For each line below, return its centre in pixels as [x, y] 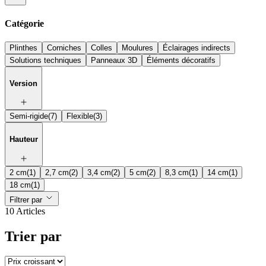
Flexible [80, 116]
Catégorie [24, 23]
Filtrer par [27, 199]
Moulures [137, 47]
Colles [102, 47]
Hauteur [24, 139]
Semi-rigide [29, 116]
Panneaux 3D [114, 60]
